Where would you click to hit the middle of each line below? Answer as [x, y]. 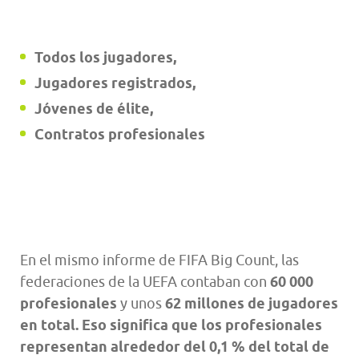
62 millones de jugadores [252, 304]
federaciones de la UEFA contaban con [145, 282]
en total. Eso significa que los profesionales [171, 325]
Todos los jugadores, [105, 57]
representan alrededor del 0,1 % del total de [175, 347]
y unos [141, 304]
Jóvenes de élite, [94, 108]
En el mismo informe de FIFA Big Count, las [159, 260]
